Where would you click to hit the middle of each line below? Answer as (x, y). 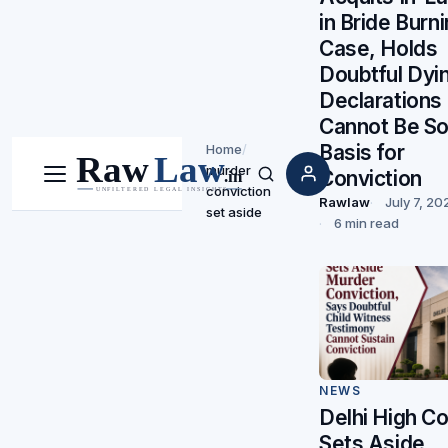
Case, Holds (378, 48)
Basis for (362, 152)
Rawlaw (344, 201)
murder (228, 170)
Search (287, 182)
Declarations (380, 100)
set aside (234, 212)
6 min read (366, 222)
